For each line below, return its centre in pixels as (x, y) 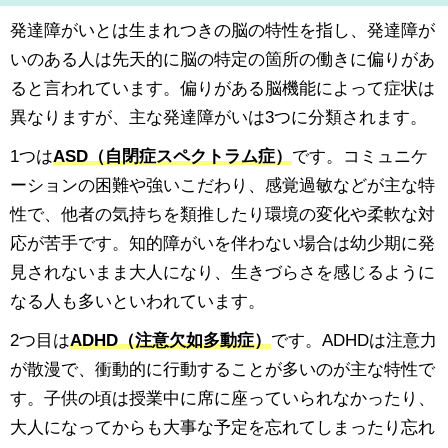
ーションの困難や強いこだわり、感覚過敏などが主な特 (222, 184)
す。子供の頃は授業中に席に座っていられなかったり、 (222, 397)
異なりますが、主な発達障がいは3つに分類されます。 (218, 116)
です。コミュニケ (360, 155)
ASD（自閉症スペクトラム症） (172, 155)
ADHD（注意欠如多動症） (170, 339)
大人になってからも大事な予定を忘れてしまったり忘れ (222, 426)
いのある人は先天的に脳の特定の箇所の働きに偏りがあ (222, 58)
